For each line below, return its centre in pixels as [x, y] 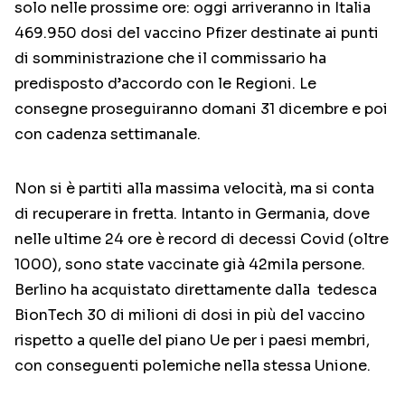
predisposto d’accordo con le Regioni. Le [165, 84]
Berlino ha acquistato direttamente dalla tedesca [196, 290]
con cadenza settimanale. [108, 135]
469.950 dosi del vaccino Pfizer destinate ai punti [197, 33]
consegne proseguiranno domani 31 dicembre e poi [201, 109]
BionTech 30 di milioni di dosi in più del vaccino [190, 316]
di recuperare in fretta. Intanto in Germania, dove [192, 214]
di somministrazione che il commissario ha [170, 59]
